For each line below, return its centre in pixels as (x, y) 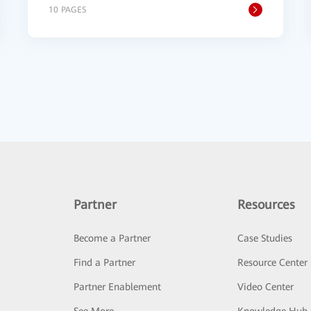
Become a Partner (112, 238)
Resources (267, 204)
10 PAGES (67, 10)
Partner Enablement (117, 287)
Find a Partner (104, 262)
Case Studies (265, 238)
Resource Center (273, 262)
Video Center (266, 287)
